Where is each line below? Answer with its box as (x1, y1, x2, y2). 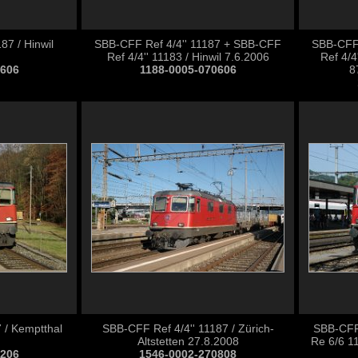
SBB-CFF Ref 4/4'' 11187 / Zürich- (101, 322, 274, 335)
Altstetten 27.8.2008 (137, 335, 239, 348)
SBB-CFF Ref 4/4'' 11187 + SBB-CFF (94, 38, 281, 50)
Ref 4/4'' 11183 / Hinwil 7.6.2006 (106, 50, 269, 63)
